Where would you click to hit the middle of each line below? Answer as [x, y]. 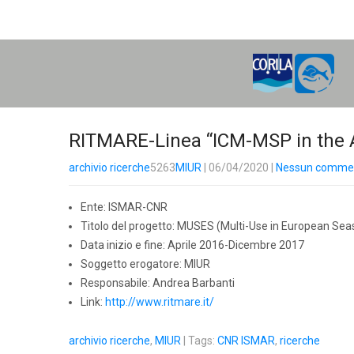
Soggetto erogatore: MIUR [145, 264]
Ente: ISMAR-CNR [124, 207]
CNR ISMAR [246, 341]
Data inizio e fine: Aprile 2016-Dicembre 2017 [192, 245]
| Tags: [200, 341]
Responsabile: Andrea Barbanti [158, 283]
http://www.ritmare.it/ [160, 302]
